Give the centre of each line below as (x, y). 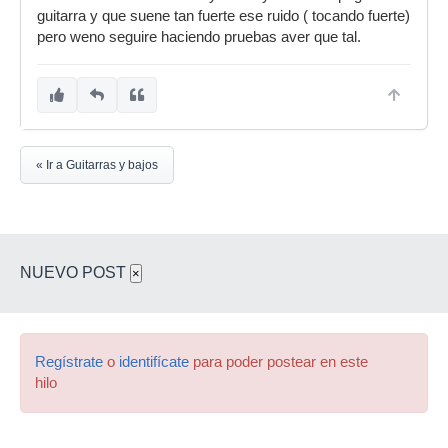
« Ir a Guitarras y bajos (97, 165)
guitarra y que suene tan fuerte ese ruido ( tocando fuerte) (223, 16)
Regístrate (69, 362)
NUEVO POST (75, 272)
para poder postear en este (278, 362)
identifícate (154, 362)
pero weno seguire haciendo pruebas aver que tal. (199, 37)
